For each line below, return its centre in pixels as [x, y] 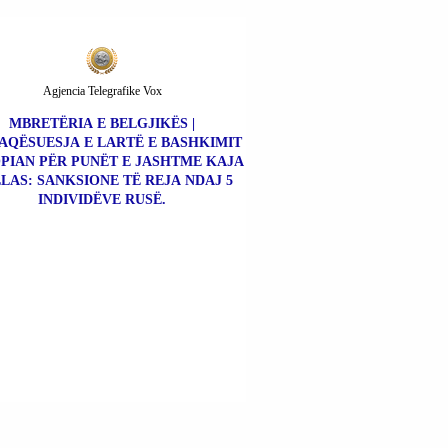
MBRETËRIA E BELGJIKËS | [102, 123]
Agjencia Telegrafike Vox [102, 90]
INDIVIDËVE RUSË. [102, 199]
